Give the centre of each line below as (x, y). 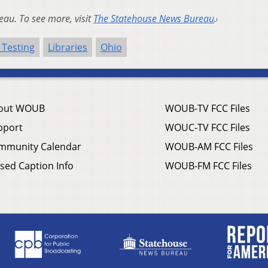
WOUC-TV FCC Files (208, 127)
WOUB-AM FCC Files (209, 146)
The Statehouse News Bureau (154, 18)
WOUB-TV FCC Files (208, 108)
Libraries (68, 47)
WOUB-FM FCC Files (208, 165)
